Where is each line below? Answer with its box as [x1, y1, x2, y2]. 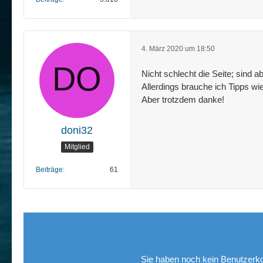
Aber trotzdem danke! [141, 94, 224, 104]
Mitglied [64, 143, 90, 151]
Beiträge [36, 165, 63, 174]
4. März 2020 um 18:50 [141, 45, 215, 53]
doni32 [61, 124, 93, 136]
